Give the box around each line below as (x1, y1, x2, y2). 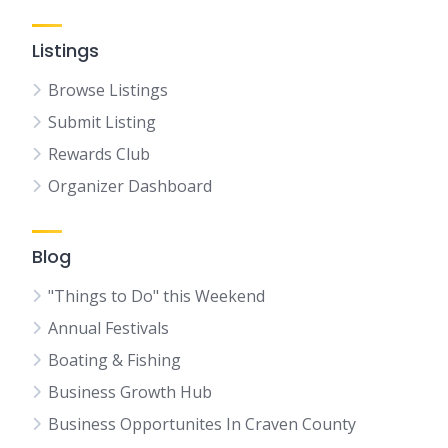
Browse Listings (48, 79, 168, 101)
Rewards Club (48, 143, 150, 165)
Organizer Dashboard (48, 175, 212, 197)
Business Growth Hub (48, 381, 212, 403)
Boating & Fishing (48, 349, 181, 371)
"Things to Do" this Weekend (48, 285, 265, 307)
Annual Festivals (48, 317, 169, 339)
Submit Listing (48, 111, 156, 133)
